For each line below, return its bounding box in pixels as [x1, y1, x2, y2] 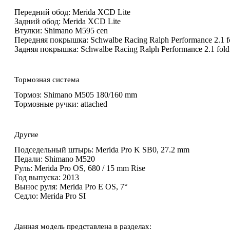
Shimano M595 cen [44, 26, 108, 35]
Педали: [14, 155, 43, 164]
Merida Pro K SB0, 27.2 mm [95, 145, 189, 155]
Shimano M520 [45, 155, 95, 164]
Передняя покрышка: [14, 35, 88, 45]
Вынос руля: [14, 182, 57, 191]
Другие [14, 130, 39, 139]
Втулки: [14, 26, 42, 35]
